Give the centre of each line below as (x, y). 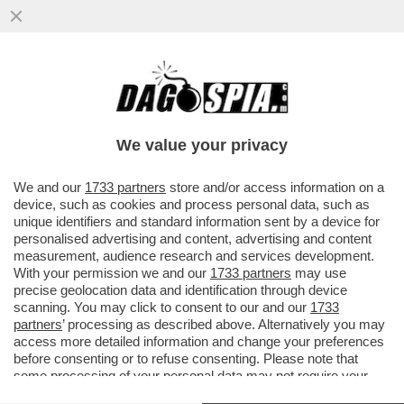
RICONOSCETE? (80, 129)
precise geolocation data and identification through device (180, 290)
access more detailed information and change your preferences (199, 341)
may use (319, 273)
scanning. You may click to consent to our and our (162, 307)
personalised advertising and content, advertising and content (193, 239)
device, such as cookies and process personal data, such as (192, 204)
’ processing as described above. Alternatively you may (224, 324)
